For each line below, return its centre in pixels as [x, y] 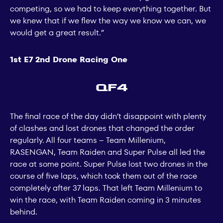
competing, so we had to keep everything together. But [111, 8]
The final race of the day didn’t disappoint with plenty [108, 116]
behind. [24, 212]
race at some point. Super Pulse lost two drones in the [109, 164]
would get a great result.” [57, 32]
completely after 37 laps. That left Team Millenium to [106, 188]
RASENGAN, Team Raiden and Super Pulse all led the [108, 152]
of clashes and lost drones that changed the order [102, 128]
